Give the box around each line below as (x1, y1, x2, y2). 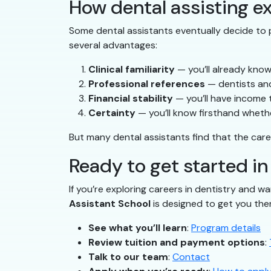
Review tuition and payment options (88, 236, 265, 249)
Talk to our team (88, 250, 168, 264)
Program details (191, 221, 261, 235)
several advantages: (69, 39, 157, 52)
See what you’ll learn (88, 221, 187, 235)
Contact (172, 250, 210, 264)
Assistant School (69, 197, 151, 211)
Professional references (88, 77, 205, 91)
